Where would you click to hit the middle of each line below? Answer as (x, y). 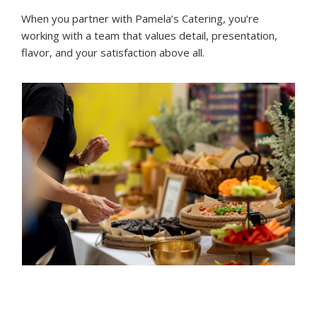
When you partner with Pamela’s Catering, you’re (140, 19)
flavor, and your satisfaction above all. (113, 53)
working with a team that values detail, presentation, (149, 36)
